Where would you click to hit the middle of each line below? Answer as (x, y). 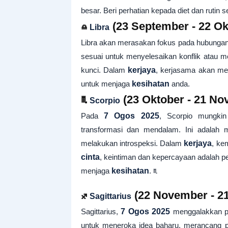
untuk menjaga (106, 84)
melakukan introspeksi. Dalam (132, 143)
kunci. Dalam (104, 70)
